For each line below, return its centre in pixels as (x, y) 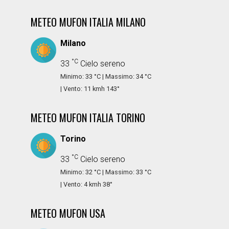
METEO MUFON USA (68, 213)
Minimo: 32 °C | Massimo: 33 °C (106, 172)
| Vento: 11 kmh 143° (90, 89)
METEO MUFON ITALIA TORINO (88, 118)
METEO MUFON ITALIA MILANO (88, 22)
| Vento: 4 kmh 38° (86, 184)
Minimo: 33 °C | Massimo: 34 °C (106, 76)
